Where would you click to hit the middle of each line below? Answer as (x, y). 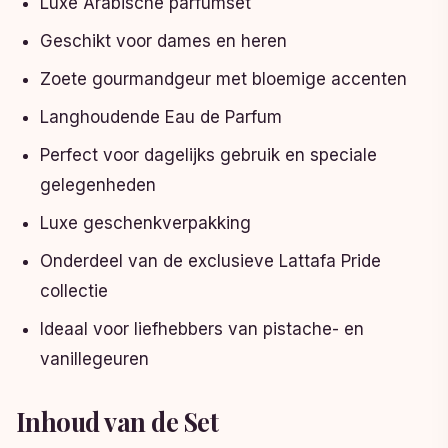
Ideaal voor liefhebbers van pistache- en (202, 329)
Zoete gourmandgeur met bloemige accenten (223, 79)
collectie (74, 291)
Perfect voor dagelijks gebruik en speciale (208, 155)
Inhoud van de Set (117, 421)
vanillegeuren (94, 359)
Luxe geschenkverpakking (145, 223)
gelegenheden (98, 185)
